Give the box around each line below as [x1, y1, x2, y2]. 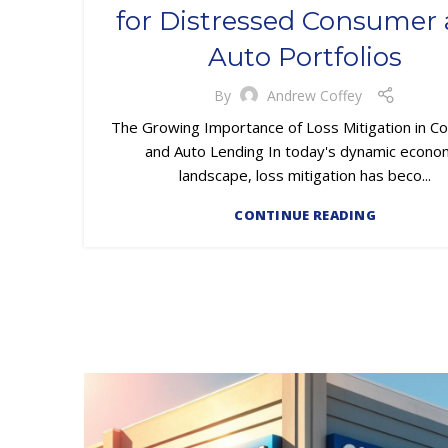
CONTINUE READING [234, 206, 377, 225]
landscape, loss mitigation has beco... [179, 165, 432, 186]
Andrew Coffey [267, 85, 363, 105]
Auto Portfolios [208, 41, 403, 74]
